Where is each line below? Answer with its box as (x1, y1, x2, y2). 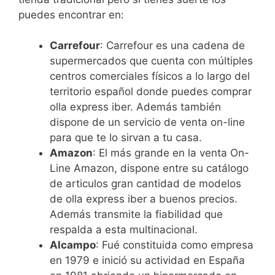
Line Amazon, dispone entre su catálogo (50, 162, 249, 175)
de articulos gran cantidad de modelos (50, 177, 241, 190)
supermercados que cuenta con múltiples (50, 55, 253, 68)
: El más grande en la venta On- (93, 147, 249, 160)
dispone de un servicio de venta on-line (50, 116, 245, 129)
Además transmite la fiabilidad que (50, 208, 223, 221)
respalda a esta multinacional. (50, 223, 198, 236)
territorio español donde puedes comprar (50, 85, 252, 98)
